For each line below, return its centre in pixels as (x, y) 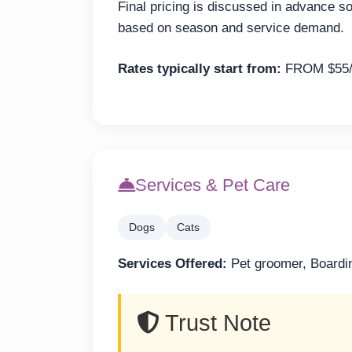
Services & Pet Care (213, 185)
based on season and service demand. (231, 27)
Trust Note (215, 323)
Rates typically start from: (200, 69)
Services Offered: (172, 263)
